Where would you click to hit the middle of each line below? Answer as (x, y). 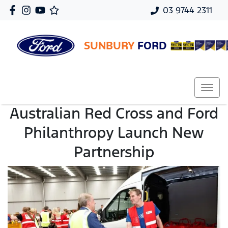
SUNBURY (111, 45)
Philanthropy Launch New (114, 133)
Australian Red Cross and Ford (114, 113)
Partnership (114, 152)
